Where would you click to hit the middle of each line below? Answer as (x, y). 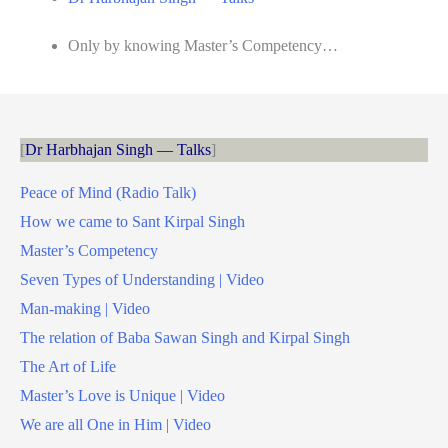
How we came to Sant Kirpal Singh (132, 222)
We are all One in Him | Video (115, 425)
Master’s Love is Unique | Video (122, 396)
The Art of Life (68, 367)
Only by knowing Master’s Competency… (203, 45)
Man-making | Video (85, 309)
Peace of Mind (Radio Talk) (108, 193)
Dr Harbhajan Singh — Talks (118, 150)
